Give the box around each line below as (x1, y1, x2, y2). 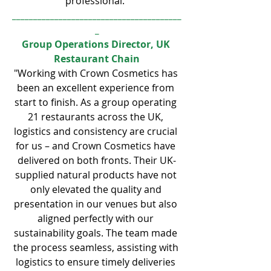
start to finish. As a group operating (15, 95, 179, 109)
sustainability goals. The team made (14, 226, 180, 240)
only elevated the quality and (30, 182, 164, 196)
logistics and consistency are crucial (14, 124, 180, 138)
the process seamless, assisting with (13, 240, 181, 254)
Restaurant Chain (54, 51, 140, 65)
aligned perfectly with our (38, 211, 156, 225)
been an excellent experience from (17, 80, 177, 94)
